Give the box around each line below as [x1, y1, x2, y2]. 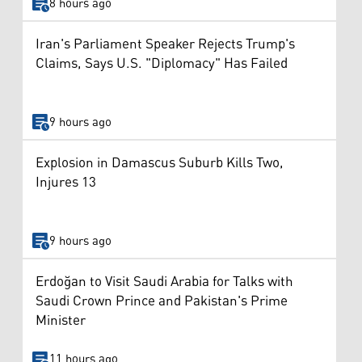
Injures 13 [36, 169, 96, 197]
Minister [36, 306, 86, 335]
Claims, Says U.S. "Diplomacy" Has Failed [36, 50, 288, 78]
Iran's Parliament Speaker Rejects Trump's [36, 31, 295, 59]
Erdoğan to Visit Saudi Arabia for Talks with [36, 267, 293, 296]
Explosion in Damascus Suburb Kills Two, [36, 149, 284, 178]
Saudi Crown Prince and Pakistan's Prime [36, 287, 288, 315]
